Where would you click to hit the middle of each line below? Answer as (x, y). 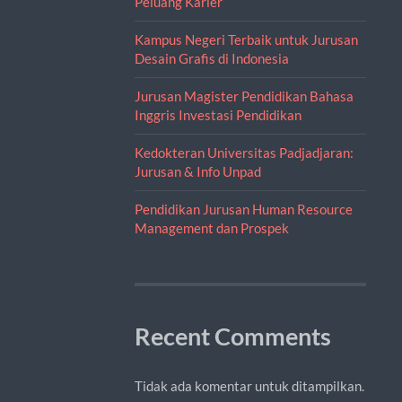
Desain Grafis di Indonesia (211, 58)
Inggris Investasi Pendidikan (218, 114)
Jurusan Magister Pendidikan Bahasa (244, 96)
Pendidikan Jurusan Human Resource (243, 209)
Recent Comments (232, 336)
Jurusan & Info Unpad (197, 171)
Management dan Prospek (211, 227)
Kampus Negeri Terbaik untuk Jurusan (246, 39)
